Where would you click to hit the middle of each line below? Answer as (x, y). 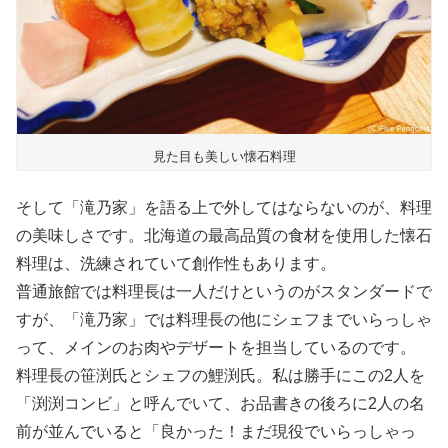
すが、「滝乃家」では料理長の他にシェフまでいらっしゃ (224, 319)
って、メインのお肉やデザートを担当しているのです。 (216, 347)
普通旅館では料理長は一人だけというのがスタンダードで (224, 291)
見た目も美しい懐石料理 (224, 157)
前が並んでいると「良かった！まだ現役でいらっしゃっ (216, 431)
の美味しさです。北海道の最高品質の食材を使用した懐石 (224, 235)
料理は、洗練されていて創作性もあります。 (176, 263)
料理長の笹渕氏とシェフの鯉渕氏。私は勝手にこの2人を (220, 375)
